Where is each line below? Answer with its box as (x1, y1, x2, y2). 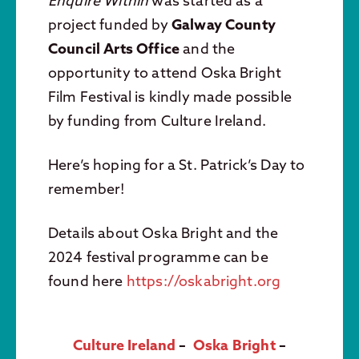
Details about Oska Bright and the (48, 223, 279, 242)
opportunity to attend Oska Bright (48, 63, 282, 82)
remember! (48, 179, 126, 198)
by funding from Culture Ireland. (48, 111, 267, 130)
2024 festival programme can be (48, 247, 268, 266)
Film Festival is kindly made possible (48, 87, 292, 106)
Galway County (171, 14, 276, 34)
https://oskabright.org (126, 271, 281, 290)
